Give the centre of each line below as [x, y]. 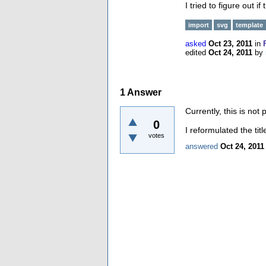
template [249, 25]
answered [202, 146]
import [199, 25]
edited [196, 53]
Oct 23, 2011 [230, 44]
